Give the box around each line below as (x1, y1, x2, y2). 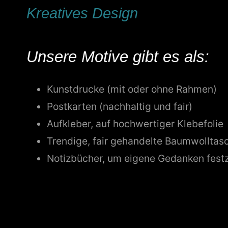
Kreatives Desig (26, 5, 130, 21)
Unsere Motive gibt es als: (26, 47, 209, 66)
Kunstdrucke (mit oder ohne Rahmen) (47, 82, 217, 95)
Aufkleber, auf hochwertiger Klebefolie (47, 117, 223, 130)
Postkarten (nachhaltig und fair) (47, 100, 192, 112)
